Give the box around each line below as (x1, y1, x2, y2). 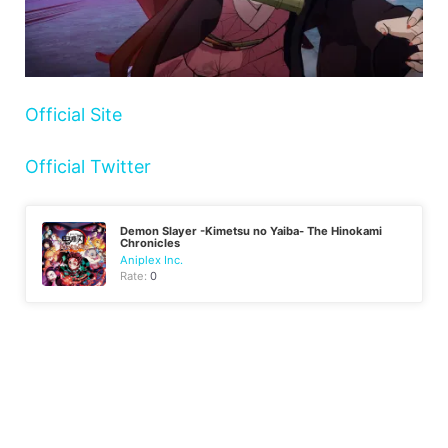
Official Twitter (25, 155, 151, 177)
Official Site (25, 103, 122, 125)
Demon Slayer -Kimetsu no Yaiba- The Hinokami (120, 223, 383, 238)
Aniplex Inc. (120, 252, 184, 267)
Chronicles (120, 235, 181, 250)
